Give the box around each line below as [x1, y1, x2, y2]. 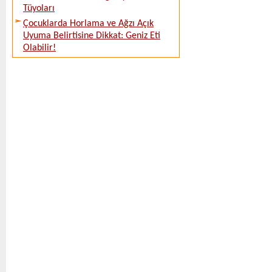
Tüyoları [23, 4, 55, 13]
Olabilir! [23, 43, 56, 53]
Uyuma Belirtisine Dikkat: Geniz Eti [23, 31, 160, 41]
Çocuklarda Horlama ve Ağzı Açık [23, 19, 154, 29]
